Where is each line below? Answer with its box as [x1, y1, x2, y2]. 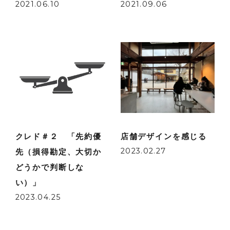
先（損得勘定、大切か [15, 146, 102, 157]
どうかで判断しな [15, 162, 85, 172]
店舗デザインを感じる [120, 131, 207, 141]
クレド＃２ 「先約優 [15, 131, 102, 141]
